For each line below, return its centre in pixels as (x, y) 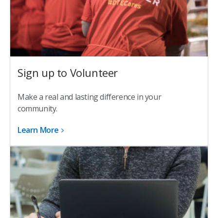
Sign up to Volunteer (68, 72)
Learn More (38, 130)
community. (37, 108)
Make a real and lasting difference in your (90, 97)
